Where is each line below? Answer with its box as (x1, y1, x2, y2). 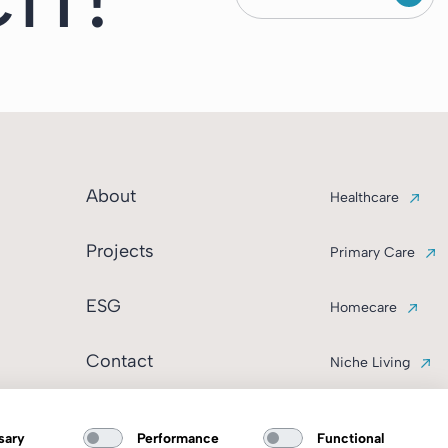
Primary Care (329, 243, 415, 261)
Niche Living (329, 353, 410, 371)
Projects (85, 239, 154, 262)
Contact (85, 349, 153, 372)
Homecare (329, 298, 397, 316)
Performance (136, 429, 219, 446)
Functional (316, 429, 384, 446)
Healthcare (329, 188, 399, 206)
